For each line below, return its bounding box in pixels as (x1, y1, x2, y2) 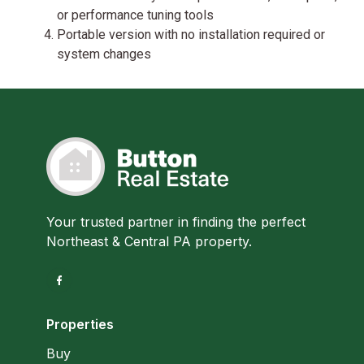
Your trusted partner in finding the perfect (46, 214, 305, 231)
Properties (46, 316, 114, 333)
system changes (57, 46, 151, 63)
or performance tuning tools (57, 7, 214, 24)
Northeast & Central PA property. (46, 233, 252, 250)
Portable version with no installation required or (57, 27, 325, 43)
